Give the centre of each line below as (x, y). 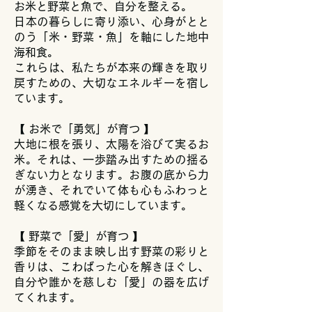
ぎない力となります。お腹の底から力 (111, 175)
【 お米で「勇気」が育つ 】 (84, 129)
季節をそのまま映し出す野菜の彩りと (111, 251)
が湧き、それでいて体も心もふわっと (111, 190)
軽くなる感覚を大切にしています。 (103, 205)
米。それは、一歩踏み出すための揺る (111, 159)
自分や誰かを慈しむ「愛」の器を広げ (111, 282)
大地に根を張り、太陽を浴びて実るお (111, 144)
